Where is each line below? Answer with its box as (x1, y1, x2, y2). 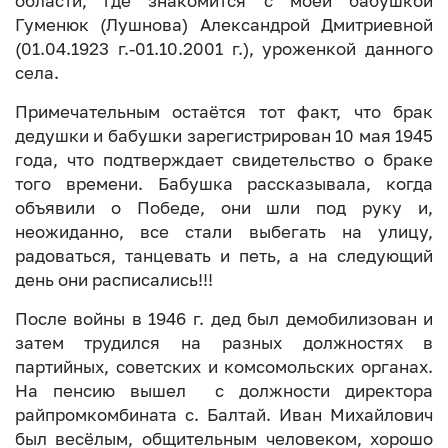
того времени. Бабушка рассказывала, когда (14, 173, 434, 194)
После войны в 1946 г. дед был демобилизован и (14, 308, 434, 329)
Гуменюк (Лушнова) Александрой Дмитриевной (14, 15, 434, 36)
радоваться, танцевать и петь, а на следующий (14, 245, 434, 266)
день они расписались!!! (14, 269, 213, 290)
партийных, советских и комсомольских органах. (14, 356, 434, 377)
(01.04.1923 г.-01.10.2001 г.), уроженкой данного (14, 39, 434, 60)
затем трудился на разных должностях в (14, 332, 434, 353)
